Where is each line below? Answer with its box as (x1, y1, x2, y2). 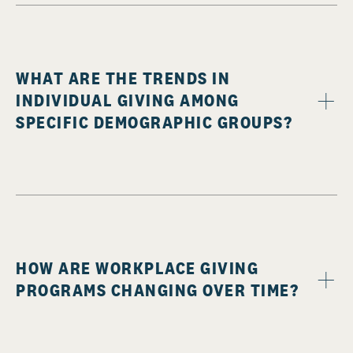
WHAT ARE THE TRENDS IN (16, 67, 230, 90)
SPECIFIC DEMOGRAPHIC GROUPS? (16, 111, 292, 134)
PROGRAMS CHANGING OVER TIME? (16, 279, 299, 302)
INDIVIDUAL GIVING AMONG (16, 89, 240, 112)
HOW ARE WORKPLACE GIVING (16, 257, 258, 280)
